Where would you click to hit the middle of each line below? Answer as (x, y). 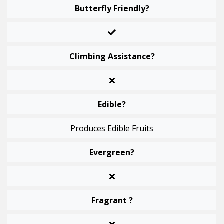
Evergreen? (112, 153)
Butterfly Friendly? (112, 9)
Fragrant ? (112, 201)
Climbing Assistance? (112, 57)
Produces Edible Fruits (112, 129)
